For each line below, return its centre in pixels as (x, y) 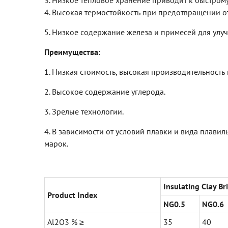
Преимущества (71, 52)
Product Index (72, 195)
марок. (56, 144)
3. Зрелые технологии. (84, 112)
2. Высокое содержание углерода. (105, 92)
